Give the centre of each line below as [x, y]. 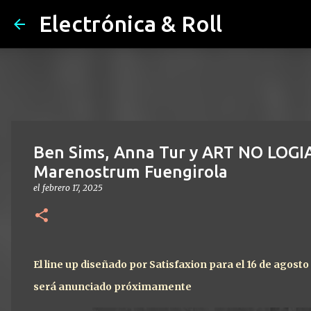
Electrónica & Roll [131, 24]
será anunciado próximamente [114, 287]
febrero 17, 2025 [73, 188]
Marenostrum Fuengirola [131, 172]
